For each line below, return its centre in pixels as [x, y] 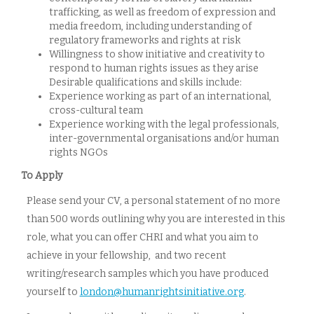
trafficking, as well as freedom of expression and [162, 12]
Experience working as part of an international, [160, 96]
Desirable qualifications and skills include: [145, 82]
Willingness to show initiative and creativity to [157, 54]
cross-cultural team [96, 110]
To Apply [42, 176]
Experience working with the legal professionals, [164, 124]
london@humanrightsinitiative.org [162, 292]
